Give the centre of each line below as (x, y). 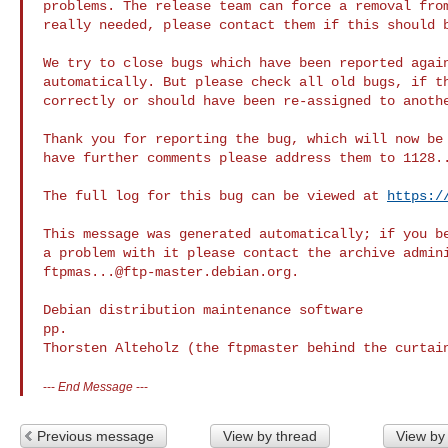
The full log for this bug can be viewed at (215, 195)
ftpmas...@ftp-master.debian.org (167, 271)
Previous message (95, 435)
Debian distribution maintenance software (203, 309)
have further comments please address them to (223, 157)
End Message (95, 386)
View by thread (269, 435)
